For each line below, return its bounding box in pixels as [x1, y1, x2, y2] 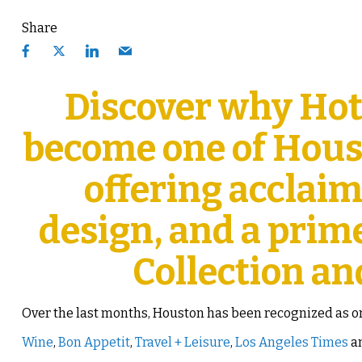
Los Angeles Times [234, 335, 348, 351]
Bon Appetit [57, 335, 130, 351]
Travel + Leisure [134, 335, 230, 351]
